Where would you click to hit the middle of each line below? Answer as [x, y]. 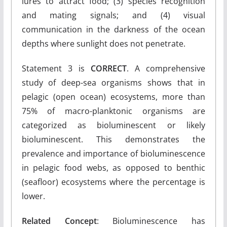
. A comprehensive [166, 68]
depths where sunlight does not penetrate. [103, 44]
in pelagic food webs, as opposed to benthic [113, 168]
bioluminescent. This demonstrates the [113, 139]
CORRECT [109, 68]
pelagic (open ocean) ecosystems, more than [113, 97]
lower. [33, 196]
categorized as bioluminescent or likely [113, 125]
